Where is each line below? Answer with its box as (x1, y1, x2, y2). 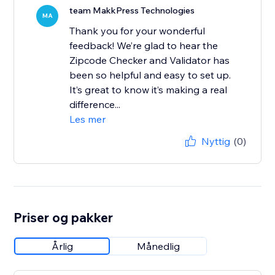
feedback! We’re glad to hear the (69, 39, 219, 52)
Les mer (69, 113, 106, 126)
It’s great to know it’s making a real (69, 83, 228, 96)
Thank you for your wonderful (69, 25, 206, 37)
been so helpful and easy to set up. (69, 69, 231, 82)
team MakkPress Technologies (69, 5, 195, 17)
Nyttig (201, 135, 230, 148)
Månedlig (137, 240, 180, 253)
